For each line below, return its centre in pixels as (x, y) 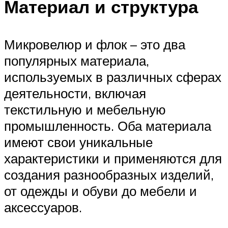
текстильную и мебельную (85, 109)
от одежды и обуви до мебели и (101, 191)
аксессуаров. (43, 207)
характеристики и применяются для (113, 158)
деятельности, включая (75, 93)
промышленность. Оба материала (108, 125)
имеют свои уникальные (78, 142)
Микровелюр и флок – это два (95, 44)
